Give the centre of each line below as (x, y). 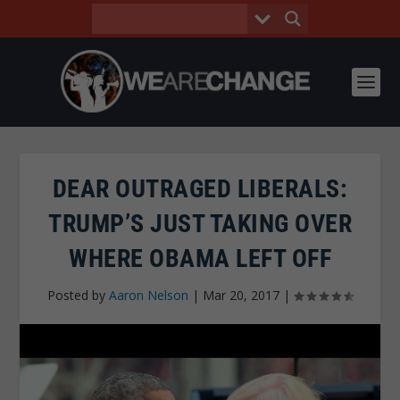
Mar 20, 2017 (241, 295)
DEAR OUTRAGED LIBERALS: (200, 189)
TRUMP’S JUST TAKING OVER (200, 224)
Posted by (78, 295)
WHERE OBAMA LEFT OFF (200, 258)
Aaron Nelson (149, 295)
